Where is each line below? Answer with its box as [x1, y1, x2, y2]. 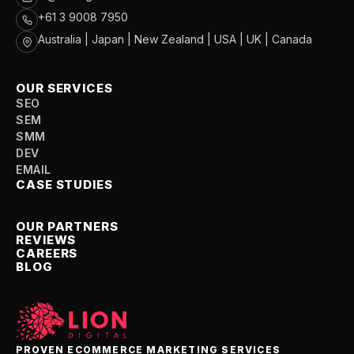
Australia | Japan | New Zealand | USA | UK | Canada [38, 32, 312, 47]
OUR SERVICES [16, 81, 113, 96]
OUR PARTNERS [16, 219, 119, 235]
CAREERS [16, 246, 78, 262]
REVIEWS [16, 232, 77, 248]
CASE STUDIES [16, 177, 113, 193]
